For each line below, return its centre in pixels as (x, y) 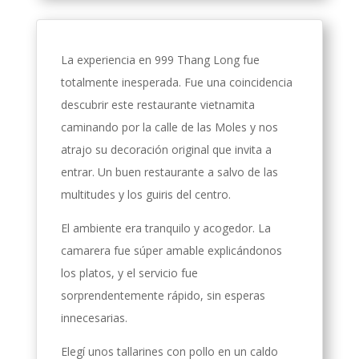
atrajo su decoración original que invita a (166, 149)
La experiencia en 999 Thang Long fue (160, 59)
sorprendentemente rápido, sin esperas (163, 295)
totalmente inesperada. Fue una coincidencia (176, 82)
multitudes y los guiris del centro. (145, 194)
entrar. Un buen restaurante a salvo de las (169, 171)
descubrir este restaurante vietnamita (157, 104)
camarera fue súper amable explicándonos (171, 250)
